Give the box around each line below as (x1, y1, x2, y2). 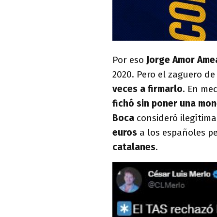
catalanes (112, 141, 155, 153)
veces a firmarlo (112, 83, 183, 95)
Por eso (112, 54, 146, 66)
